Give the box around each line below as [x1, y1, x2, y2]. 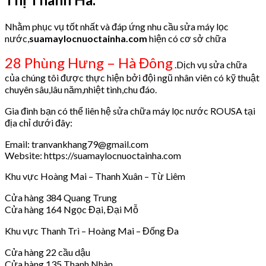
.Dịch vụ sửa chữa [173, 58, 247, 70]
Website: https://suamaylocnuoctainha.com [5, 149, 181, 161]
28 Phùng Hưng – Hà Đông [5, 53, 173, 71]
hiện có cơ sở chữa [147, 32, 226, 44]
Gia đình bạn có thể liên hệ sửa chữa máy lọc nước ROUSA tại [5, 104, 255, 116]
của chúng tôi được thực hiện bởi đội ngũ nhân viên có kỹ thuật [5, 71, 259, 83]
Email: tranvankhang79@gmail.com [5, 138, 148, 150]
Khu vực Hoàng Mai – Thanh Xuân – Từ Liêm [5, 170, 185, 182]
